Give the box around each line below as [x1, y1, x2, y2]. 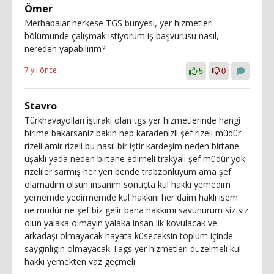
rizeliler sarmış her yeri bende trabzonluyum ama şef [24, 165, 231, 177]
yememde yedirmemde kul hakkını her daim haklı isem [24, 191, 238, 203]
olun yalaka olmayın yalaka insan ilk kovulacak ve [24, 217, 217, 229]
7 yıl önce [24, 64, 57, 75]
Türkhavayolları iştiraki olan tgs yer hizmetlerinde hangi [24, 114, 240, 126]
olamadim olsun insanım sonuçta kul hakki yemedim [24, 178, 231, 190]
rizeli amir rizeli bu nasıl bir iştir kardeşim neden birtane [24, 139, 239, 152]
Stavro [24, 98, 57, 113]
